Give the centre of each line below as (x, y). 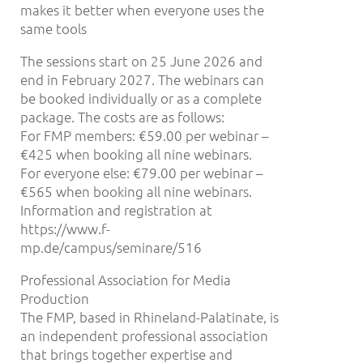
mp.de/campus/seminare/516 (111, 247)
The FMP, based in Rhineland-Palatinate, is (149, 316)
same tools (53, 29)
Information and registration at (116, 209)
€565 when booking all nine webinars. (136, 191)
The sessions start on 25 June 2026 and (141, 60)
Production (55, 298)
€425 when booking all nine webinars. (136, 154)
